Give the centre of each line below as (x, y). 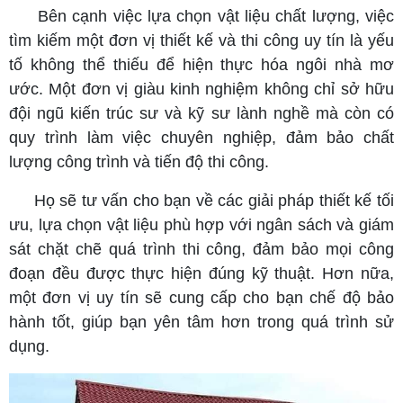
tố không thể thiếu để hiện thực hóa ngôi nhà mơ (201, 65)
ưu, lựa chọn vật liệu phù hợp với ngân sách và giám (201, 225)
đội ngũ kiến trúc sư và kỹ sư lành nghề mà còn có (201, 113)
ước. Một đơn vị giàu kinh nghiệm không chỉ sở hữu (201, 89)
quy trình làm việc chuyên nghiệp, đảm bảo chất (201, 138)
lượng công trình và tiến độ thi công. (139, 162)
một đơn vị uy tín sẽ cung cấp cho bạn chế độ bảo (201, 298)
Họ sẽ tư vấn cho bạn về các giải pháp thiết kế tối (214, 201)
